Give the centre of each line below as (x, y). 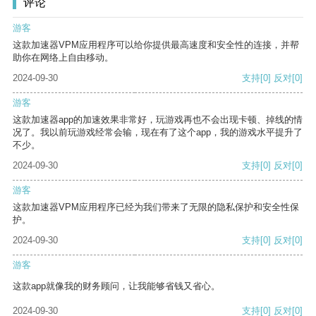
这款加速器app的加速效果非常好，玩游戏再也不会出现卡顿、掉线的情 (158, 120)
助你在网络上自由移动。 (63, 58)
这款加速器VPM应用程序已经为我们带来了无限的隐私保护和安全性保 (156, 207)
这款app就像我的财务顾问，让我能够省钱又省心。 (116, 286)
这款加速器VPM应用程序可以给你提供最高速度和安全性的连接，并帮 (156, 45)
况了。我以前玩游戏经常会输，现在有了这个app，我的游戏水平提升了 (158, 133)
